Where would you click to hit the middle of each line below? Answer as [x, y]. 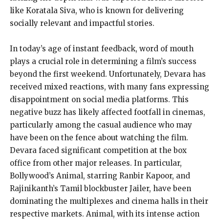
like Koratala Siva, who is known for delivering [97, 10]
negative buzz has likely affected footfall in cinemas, [108, 112]
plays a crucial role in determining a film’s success [103, 61]
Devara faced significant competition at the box [98, 150]
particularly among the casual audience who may [101, 125]
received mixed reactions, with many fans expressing [109, 87]
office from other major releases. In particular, [96, 163]
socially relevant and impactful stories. [82, 23]
